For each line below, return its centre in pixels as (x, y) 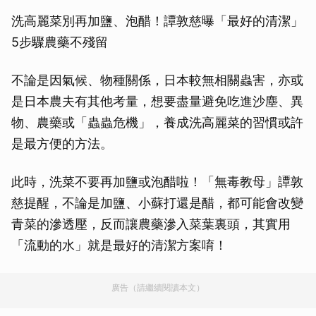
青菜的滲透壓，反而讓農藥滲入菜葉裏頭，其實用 (151, 224)
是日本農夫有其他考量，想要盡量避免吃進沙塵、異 (157, 102)
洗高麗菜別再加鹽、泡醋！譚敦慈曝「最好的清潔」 (157, 21)
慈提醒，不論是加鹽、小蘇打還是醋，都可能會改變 (157, 203)
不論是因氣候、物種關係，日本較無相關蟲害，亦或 (157, 80)
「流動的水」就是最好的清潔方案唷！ (119, 245)
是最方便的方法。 (62, 144)
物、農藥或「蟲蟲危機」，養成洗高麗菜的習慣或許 (157, 123)
